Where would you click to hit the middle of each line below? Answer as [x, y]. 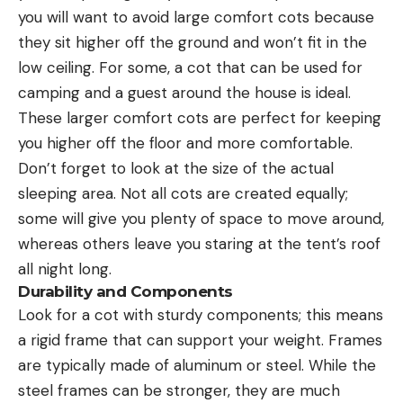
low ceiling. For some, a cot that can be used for [190, 67]
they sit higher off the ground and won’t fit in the [193, 42]
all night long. [65, 269]
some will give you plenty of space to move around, [201, 218]
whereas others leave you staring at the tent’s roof [199, 243]
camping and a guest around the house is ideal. [184, 92]
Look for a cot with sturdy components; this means [201, 314]
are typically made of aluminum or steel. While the [197, 365]
